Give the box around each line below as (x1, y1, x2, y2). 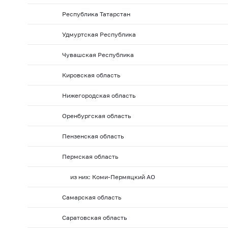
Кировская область (62, 71, 120, 79)
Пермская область (62, 153, 118, 161)
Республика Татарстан (62, 10, 130, 18)
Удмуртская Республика (62, 31, 136, 39)
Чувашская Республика (62, 51, 134, 59)
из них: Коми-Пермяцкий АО (70, 173, 155, 181)
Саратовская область (62, 214, 127, 222)
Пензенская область (62, 132, 124, 140)
